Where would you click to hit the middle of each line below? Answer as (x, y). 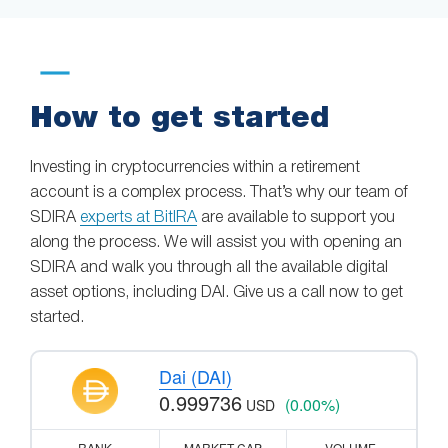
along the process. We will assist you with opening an (216, 243)
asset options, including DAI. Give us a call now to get (216, 293)
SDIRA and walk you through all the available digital (209, 268)
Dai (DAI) (195, 376)
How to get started (179, 116)
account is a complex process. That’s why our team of (219, 193)
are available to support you (296, 218)
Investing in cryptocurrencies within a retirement (195, 168)
